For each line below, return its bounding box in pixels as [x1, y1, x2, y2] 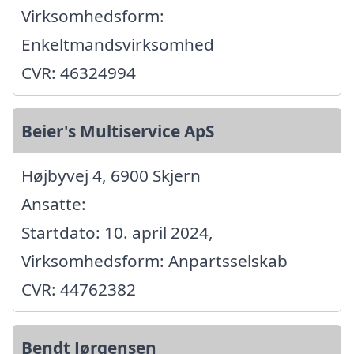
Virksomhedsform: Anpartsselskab [21, 249, 288, 272]
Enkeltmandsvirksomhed [21, 32, 214, 55]
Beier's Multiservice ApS [21, 119, 214, 142]
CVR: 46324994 [21, 61, 136, 84]
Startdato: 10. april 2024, [21, 220, 213, 243]
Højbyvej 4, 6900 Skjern [21, 164, 201, 186]
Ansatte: [21, 192, 86, 215]
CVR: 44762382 [21, 277, 136, 300]
